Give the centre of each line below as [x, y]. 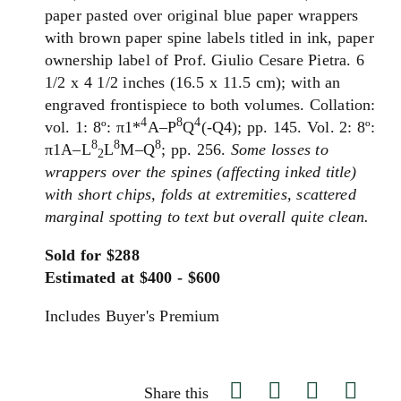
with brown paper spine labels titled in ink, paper [209, 38]
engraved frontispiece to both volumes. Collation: [210, 105]
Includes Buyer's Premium [132, 316]
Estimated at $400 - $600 [133, 277]
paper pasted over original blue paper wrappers [202, 15]
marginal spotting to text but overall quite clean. [207, 217]
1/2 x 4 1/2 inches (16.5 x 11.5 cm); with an [193, 82]
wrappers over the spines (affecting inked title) [201, 172]
